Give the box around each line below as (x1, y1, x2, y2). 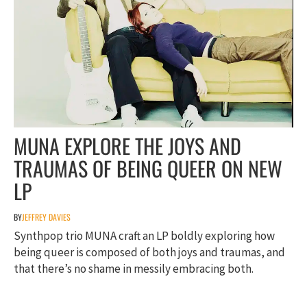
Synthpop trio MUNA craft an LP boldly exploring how (14, 228, 275, 243)
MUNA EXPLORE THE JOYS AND (14, 130, 241, 161)
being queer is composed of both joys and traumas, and (14, 244, 285, 260)
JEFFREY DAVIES (22, 210, 71, 223)
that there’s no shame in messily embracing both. (14, 260, 254, 276)
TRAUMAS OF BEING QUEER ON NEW (14, 152, 282, 184)
